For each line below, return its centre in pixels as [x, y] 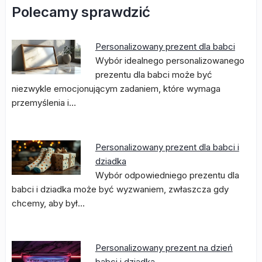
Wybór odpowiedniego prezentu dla [167, 175]
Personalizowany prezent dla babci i [167, 147]
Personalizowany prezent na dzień [164, 248]
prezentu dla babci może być [154, 75]
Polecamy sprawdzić [81, 12]
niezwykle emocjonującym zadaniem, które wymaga [116, 89]
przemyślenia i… [44, 103]
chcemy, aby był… [48, 203]
